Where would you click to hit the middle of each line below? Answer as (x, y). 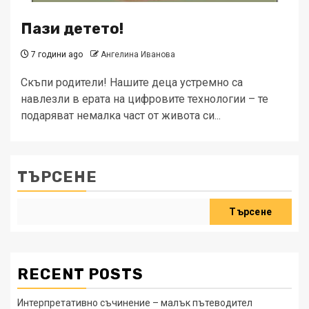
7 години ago (56, 54)
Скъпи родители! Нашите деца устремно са (132, 82)
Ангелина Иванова (138, 54)
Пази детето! (72, 29)
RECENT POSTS (80, 274)
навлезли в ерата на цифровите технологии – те (144, 99)
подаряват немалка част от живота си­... (121, 116)
